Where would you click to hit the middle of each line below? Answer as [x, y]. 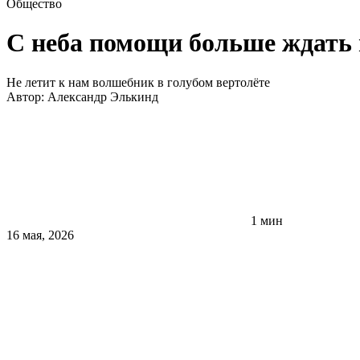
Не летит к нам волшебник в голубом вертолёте [138, 82]
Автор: [27, 96]
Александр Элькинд [103, 96]
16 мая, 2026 [40, 235]
